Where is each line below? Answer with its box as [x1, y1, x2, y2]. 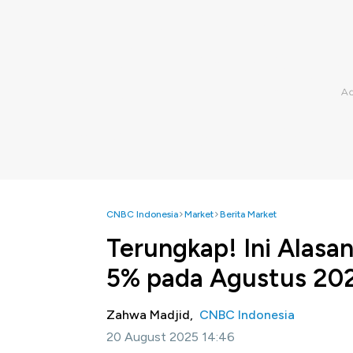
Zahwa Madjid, [106, 307, 199, 322]
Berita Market [220, 209, 277, 220]
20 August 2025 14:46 [106, 329, 235, 344]
